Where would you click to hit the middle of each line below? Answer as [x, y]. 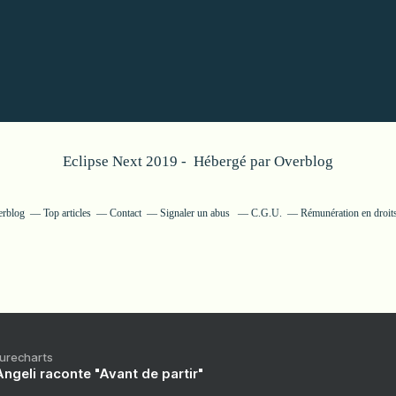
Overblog [304, 161]
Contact [125, 213]
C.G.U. [266, 213]
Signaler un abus [196, 213]
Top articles [67, 213]
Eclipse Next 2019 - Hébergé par [168, 161]
